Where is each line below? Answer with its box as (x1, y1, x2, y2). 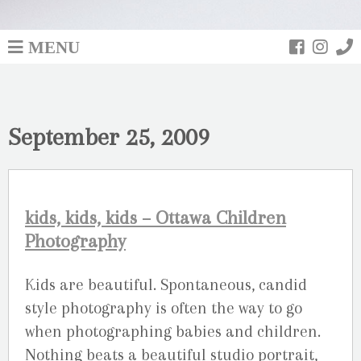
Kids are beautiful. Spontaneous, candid (25, 275, 307, 294)
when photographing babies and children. (25, 322, 321, 341)
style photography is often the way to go (25, 298, 302, 317)
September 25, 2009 (8, 122, 210, 151)
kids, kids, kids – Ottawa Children (25, 206, 286, 229)
